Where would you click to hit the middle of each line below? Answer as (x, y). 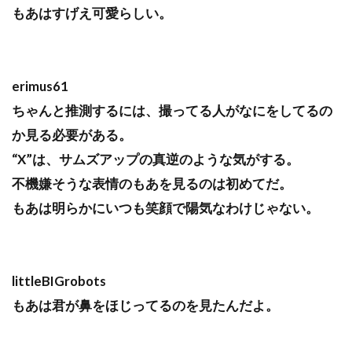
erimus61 (40, 86)
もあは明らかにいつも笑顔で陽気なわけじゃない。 (165, 208)
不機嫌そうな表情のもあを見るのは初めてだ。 (152, 184)
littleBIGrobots (59, 281)
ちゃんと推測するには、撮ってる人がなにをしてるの (172, 111)
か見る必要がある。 (72, 135)
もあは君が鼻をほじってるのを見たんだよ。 (145, 306)
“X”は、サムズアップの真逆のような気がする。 (156, 159)
